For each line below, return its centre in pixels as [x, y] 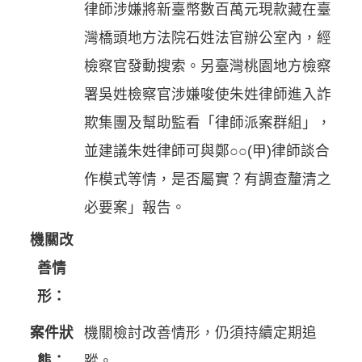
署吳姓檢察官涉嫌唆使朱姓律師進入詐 [208, 95]
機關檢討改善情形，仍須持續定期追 [200, 333]
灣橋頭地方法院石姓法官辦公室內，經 [208, 38]
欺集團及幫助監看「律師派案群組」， [208, 123]
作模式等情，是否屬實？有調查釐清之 [208, 179]
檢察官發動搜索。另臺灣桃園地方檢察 [208, 66]
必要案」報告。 [135, 208]
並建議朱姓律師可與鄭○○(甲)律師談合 [207, 151]
